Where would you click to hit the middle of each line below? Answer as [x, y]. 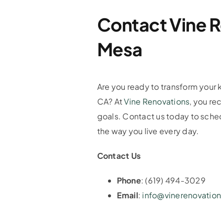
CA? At [110, 102]
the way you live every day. [148, 131]
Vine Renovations [157, 102]
